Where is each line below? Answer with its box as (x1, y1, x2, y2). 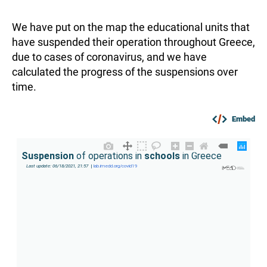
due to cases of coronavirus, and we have (12, 50, 207, 63)
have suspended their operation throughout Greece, (12, 35, 255, 48)
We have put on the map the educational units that (12, 20, 250, 33)
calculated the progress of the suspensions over (12, 65, 238, 78)
